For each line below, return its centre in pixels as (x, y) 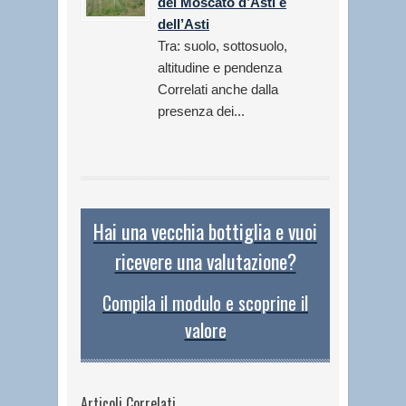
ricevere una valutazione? (205, 261)
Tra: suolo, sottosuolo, (222, 46)
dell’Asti (184, 24)
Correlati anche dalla (218, 90)
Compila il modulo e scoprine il (205, 302)
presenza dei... (201, 111)
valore (205, 329)
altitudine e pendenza (220, 68)
